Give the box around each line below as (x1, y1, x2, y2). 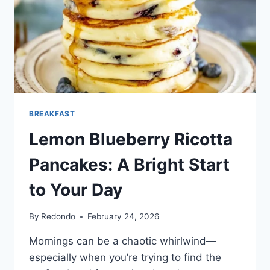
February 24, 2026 (87, 212, 160, 222)
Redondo (41, 212, 76, 222)
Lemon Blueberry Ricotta (29, 128, 233, 149)
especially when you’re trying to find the (29, 251, 221, 264)
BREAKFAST (29, 108, 75, 118)
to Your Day (29, 179, 122, 200)
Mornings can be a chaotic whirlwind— (29, 235, 216, 248)
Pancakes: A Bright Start (29, 154, 230, 175)
